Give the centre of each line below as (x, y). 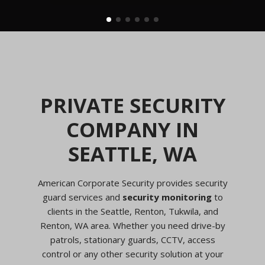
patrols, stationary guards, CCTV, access (132, 239)
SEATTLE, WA (132, 153)
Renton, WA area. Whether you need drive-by (132, 225)
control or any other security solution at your (132, 253)
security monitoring (167, 197)
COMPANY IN (132, 129)
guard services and (82, 197)
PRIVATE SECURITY (132, 105)
